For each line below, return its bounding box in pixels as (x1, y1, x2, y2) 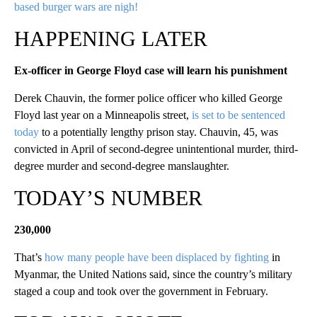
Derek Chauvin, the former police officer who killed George (14, 91, 282, 104)
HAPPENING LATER (14, 26, 207, 50)
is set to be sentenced (189, 108, 285, 121)
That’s (14, 250, 45, 263)
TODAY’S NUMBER (14, 185, 202, 209)
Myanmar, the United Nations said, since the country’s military (14, 267, 292, 280)
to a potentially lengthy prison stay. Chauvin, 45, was (39, 125, 278, 138)
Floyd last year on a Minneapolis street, (14, 108, 189, 121)
